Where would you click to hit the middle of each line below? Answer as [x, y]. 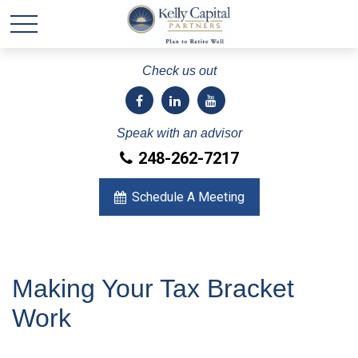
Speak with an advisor [179, 133]
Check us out [179, 71]
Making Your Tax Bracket [153, 288]
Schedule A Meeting [188, 197]
